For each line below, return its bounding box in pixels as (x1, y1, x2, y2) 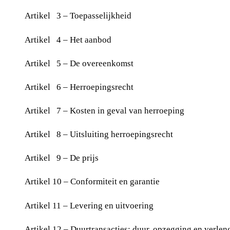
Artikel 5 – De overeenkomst (25, 58, 133, 68)
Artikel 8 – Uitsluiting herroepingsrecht (25, 129, 173, 140)
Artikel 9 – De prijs (25, 153, 101, 163)
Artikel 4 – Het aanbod (25, 34, 111, 45)
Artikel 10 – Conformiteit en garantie (25, 177, 160, 187)
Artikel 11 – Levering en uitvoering (25, 200, 154, 210)
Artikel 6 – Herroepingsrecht (25, 82, 133, 92)
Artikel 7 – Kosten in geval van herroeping (25, 106, 184, 116)
